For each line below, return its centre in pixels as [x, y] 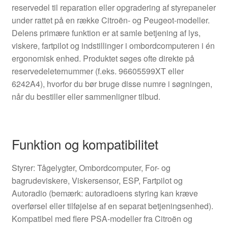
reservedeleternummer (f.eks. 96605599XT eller [97, 71]
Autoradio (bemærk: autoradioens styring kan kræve [105, 193]
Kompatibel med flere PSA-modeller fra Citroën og [102, 218]
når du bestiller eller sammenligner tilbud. [86, 97]
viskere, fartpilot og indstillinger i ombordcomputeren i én [113, 46]
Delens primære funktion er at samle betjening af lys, [106, 33]
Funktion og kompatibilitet [85, 144]
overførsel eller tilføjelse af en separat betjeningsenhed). [112, 206]
